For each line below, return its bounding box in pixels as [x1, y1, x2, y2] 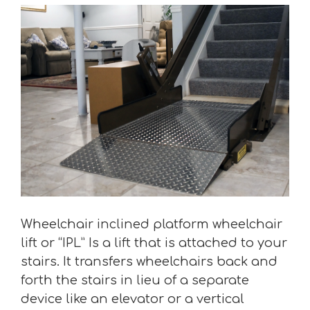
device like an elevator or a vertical [21, 292, 244, 307]
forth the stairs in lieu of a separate [21, 273, 249, 288]
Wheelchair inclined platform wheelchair [21, 217, 282, 232]
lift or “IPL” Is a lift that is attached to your [21, 236, 287, 250]
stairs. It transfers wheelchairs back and [21, 255, 277, 269]
